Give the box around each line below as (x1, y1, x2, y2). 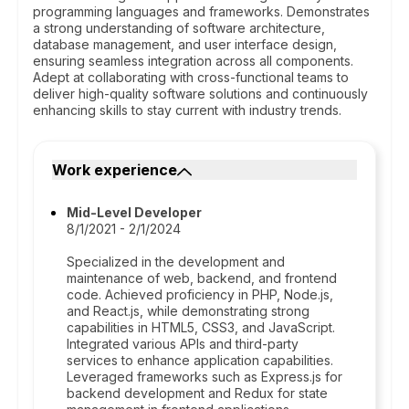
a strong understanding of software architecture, (33, 20, 325, 36)
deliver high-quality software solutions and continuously (33, 86, 368, 101)
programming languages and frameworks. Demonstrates (33, 4, 370, 19)
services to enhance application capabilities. (67, 352, 333, 368)
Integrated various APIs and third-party (67, 336, 299, 351)
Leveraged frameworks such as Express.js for (67, 369, 342, 384)
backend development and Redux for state (67, 385, 328, 401)
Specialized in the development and (67, 254, 285, 269)
